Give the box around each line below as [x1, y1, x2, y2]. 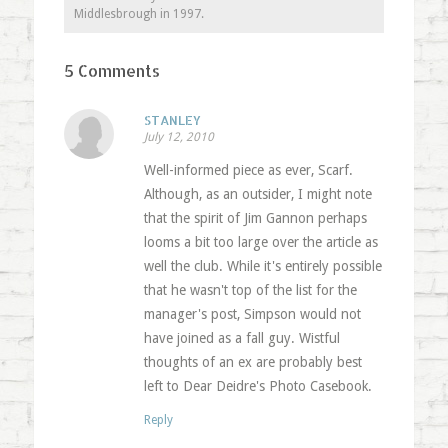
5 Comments [63, 59, 160, 81]
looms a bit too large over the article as [143, 233, 378, 250]
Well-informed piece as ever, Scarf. [143, 161, 353, 178]
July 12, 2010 [143, 129, 214, 144]
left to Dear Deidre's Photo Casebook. [143, 377, 372, 394]
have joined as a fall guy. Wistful [143, 329, 340, 346]
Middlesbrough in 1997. [73, 6, 204, 21]
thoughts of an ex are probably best [143, 353, 362, 370]
